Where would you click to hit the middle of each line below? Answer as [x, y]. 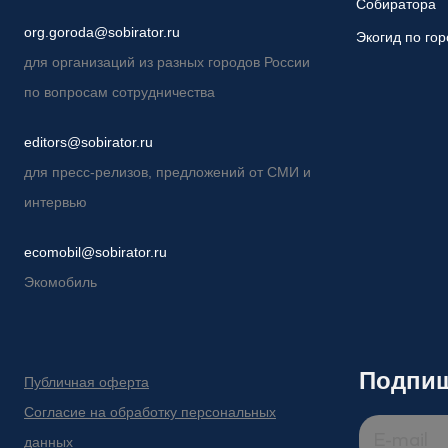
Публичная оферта [86, 382]
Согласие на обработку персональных [150, 412]
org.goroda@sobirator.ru [102, 32]
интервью [55, 202]
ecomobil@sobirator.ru [95, 252]
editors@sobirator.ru [88, 142]
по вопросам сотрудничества [119, 92]
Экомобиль [60, 282]
